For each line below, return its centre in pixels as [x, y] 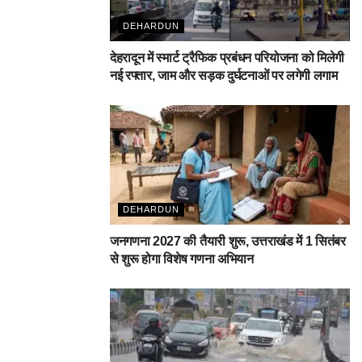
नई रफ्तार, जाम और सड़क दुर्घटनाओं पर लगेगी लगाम [224, 75]
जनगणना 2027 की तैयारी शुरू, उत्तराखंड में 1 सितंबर [228, 242]
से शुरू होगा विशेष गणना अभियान [182, 259]
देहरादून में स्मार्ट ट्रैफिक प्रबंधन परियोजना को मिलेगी [227, 57]
